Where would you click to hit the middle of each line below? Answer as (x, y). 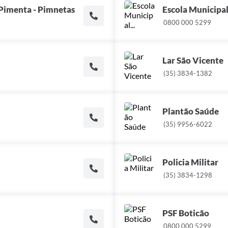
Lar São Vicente (193, 61)
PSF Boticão (186, 213)
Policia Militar (190, 162)
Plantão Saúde (191, 111)
